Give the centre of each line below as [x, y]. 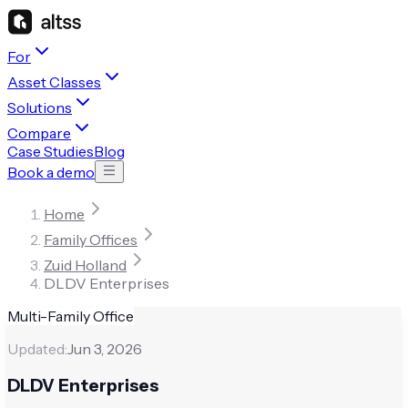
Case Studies [51, 151]
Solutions [40, 107]
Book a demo [51, 172]
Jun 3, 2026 [105, 349]
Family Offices [91, 240]
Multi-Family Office [71, 316]
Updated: [37, 349]
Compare [39, 133]
